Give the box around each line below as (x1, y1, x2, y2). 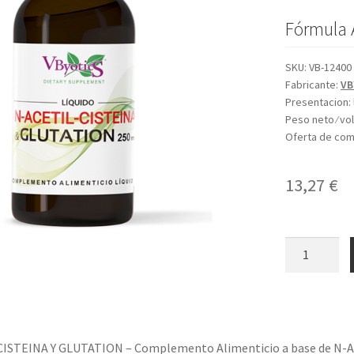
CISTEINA (284, 277, 337, 293)
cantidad (284, 336, 331, 352)
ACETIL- (284, 257, 328, 273)
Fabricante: (285, 77, 341, 92)
